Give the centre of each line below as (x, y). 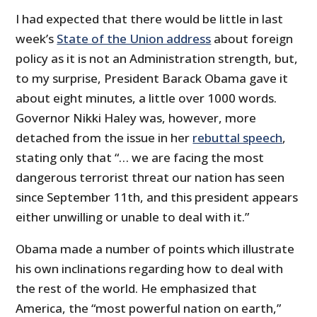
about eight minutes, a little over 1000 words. (146, 98)
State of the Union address (134, 38)
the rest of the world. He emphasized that (137, 288)
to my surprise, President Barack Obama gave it (152, 78)
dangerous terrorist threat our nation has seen (150, 177)
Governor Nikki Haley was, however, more (136, 117)
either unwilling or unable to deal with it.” (133, 217)
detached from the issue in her (104, 137)
